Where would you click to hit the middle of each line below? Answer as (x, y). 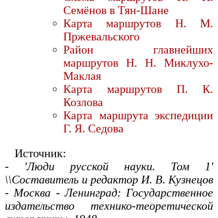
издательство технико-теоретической (109, 206)
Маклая (82, 76)
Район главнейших (138, 50)
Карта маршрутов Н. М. (138, 24)
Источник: (40, 154)
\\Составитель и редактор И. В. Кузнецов (109, 180)
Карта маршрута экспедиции (138, 116)
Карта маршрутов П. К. (138, 89)
